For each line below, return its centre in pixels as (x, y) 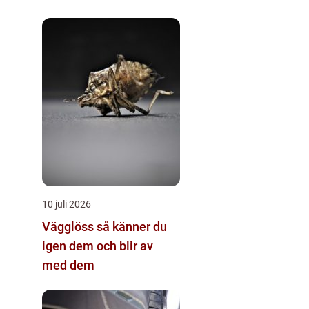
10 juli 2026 (67, 204)
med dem (68, 265)
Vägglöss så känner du (69, 227)
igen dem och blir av (98, 246)
